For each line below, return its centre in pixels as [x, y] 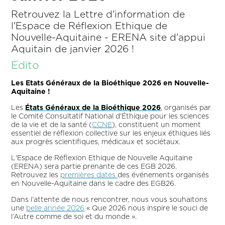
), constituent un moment [157, 125]
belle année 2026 [55, 208]
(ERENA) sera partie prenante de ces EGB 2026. [94, 166]
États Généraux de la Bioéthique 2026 [93, 108]
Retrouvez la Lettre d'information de [98, 15]
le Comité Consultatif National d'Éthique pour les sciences [110, 116]
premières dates [89, 175]
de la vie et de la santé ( [52, 125]
